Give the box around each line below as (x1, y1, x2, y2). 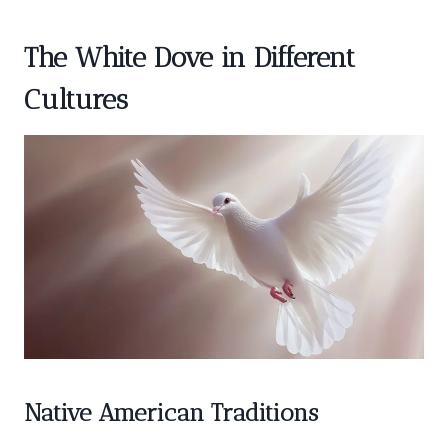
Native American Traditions (24, 397, 318, 427)
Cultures (24, 82, 128, 116)
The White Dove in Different (24, 40, 355, 74)
